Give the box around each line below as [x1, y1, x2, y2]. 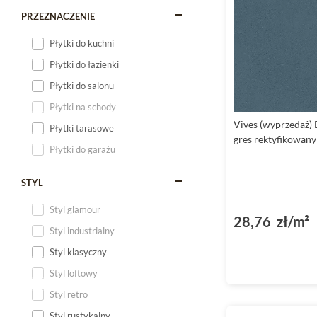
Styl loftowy [50, 267, 98, 279]
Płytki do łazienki [50, 59, 119, 70]
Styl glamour [50, 204, 100, 215]
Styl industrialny [50, 225, 115, 236]
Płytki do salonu [50, 80, 114, 91]
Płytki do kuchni [50, 38, 114, 49]
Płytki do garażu [50, 144, 115, 155]
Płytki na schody [50, 101, 116, 113]
